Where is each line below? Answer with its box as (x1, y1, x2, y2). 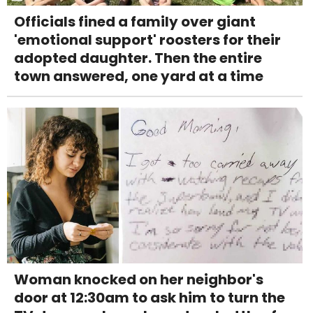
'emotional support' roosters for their (14, 30, 281, 50)
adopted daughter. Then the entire (14, 48, 262, 68)
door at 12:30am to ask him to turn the (14, 287, 285, 307)
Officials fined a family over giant (14, 12, 256, 32)
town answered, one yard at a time (14, 66, 263, 87)
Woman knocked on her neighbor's (14, 269, 263, 289)
